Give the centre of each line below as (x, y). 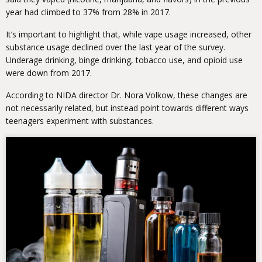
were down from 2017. (49, 73)
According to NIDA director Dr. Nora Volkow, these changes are (127, 95)
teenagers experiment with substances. (80, 120)
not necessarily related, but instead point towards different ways (127, 108)
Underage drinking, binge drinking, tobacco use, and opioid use (124, 60)
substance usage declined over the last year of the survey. (116, 47)
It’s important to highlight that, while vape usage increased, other (129, 34)
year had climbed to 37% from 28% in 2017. (88, 12)
